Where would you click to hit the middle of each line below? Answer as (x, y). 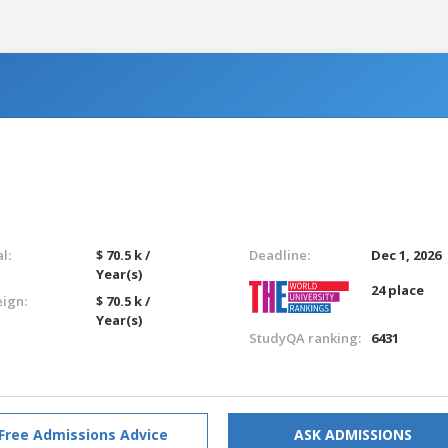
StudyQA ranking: (304, 337)
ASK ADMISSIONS (353, 434)
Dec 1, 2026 (406, 254)
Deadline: (279, 254)
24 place (398, 289)
